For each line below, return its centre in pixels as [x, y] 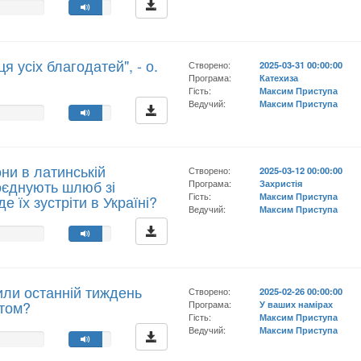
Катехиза [279, 77]
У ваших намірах [297, 304]
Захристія [281, 183]
